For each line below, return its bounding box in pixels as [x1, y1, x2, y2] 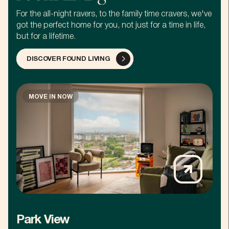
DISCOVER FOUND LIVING [26, 56, 110, 62]
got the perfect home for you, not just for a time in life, [16, 21, 205, 29]
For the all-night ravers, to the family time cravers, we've [16, 10, 212, 18]
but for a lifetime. [16, 33, 76, 40]
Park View [16, 214, 70, 226]
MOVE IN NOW [29, 94, 73, 100]
